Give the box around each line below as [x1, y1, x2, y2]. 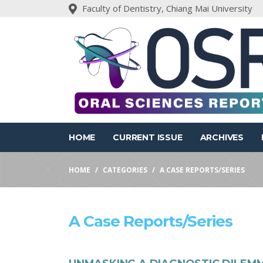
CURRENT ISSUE [113, 132, 183, 143]
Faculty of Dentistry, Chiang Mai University [82, 2, 252, 14]
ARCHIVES [200, 132, 244, 143]
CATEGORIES [103, 165, 147, 175]
